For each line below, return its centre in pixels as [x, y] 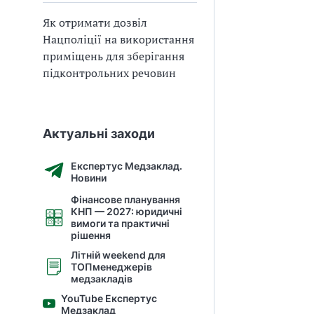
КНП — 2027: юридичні [127, 211]
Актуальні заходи [99, 134]
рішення [91, 235]
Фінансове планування [125, 199]
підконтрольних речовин [109, 73]
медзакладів [102, 279]
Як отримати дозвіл [95, 22]
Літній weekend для [118, 255]
